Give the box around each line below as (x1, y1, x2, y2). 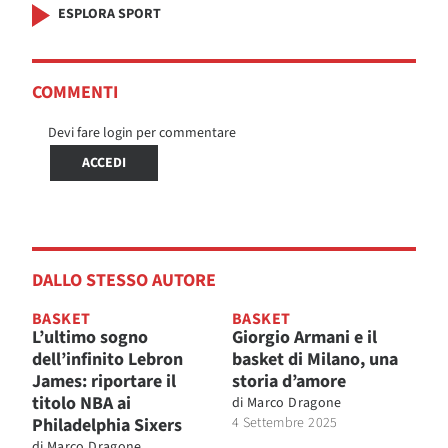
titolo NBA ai (32, 390, 131, 416)
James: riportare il (32, 368, 176, 394)
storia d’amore (232, 368, 346, 394)
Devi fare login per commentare (48, 122, 236, 143)
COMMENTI (32, 79, 118, 105)
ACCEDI (82, 152, 126, 173)
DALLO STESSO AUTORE (32, 267, 216, 293)
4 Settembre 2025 (232, 412, 338, 433)
